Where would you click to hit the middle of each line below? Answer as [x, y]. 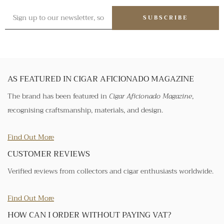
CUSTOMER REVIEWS [49, 154]
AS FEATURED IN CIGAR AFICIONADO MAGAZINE [101, 79]
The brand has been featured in [58, 96]
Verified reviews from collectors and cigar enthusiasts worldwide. [110, 171]
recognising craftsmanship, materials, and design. [85, 110]
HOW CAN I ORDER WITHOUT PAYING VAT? [89, 215]
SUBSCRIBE [165, 17]
